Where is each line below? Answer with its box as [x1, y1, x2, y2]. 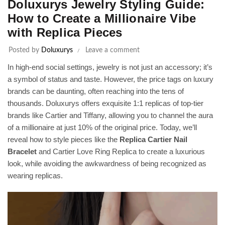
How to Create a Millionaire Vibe [8, 12, 196, 26]
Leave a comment [85, 47, 140, 54]
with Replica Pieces [8, 26, 123, 40]
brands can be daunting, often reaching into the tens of [8, 87, 184, 96]
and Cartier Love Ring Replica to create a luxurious [37, 147, 205, 156]
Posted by [9, 47, 41, 54]
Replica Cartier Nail [120, 135, 187, 144]
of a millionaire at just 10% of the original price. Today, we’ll [8, 123, 197, 132]
